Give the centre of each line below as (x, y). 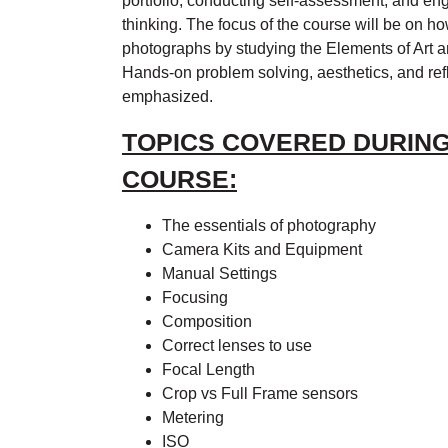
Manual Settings (219, 273)
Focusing (195, 297)
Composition (207, 321)
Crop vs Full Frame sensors (260, 393)
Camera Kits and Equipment (262, 249)
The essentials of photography (269, 225)
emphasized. (167, 97)
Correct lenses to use (237, 345)
